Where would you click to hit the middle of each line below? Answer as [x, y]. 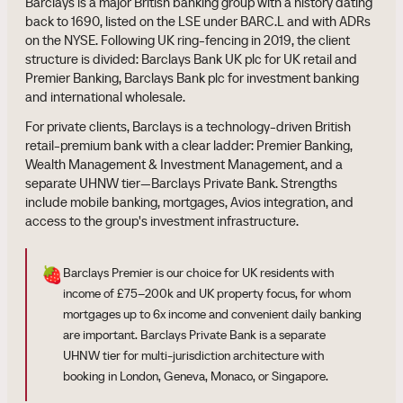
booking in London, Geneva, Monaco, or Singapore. [196, 376]
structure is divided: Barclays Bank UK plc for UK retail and [191, 59]
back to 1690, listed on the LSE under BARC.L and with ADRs [198, 21]
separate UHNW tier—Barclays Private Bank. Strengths [181, 183]
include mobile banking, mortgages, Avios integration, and [189, 202]
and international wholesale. [105, 97]
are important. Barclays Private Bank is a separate [194, 335]
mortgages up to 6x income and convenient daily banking [212, 314]
